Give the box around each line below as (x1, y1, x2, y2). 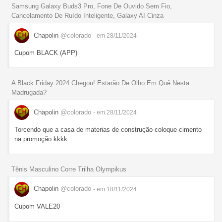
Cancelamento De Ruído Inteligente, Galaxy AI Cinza (11, 12, 164, 20)
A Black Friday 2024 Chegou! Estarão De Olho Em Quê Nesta (11, 79, 189, 87)
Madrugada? (11, 89, 47, 97)
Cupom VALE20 (14, 202, 60, 210)
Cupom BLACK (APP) (14, 49, 77, 57)
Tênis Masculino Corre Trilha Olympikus (11, 165, 126, 173)
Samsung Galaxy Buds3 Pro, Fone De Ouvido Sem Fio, (11, 2, 172, 10)
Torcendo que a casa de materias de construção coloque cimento (14, 126, 202, 134)
